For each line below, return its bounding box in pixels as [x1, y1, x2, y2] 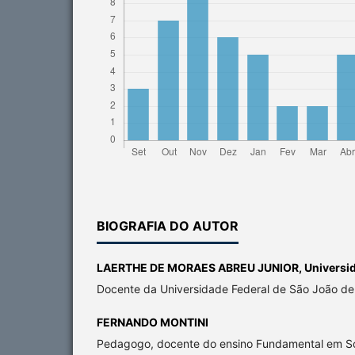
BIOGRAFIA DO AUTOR [97, 217, 239, 234]
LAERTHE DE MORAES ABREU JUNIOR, [97, 260, 304, 274]
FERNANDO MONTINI [97, 315, 208, 329]
